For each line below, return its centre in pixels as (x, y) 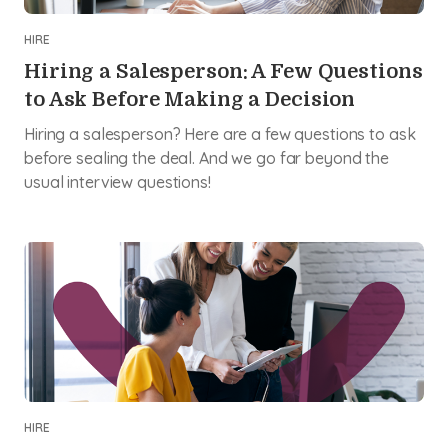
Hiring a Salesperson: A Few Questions (223, 71)
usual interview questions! (117, 182)
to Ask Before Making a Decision (190, 99)
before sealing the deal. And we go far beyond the (206, 158)
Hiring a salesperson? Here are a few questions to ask (220, 134)
